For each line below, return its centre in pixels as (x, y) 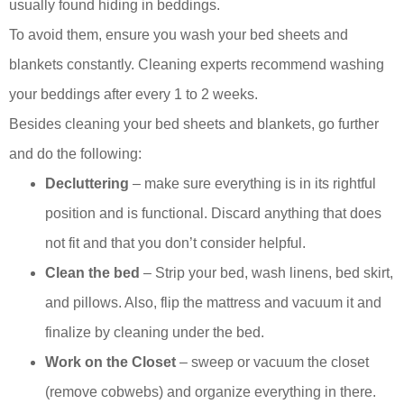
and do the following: (75, 154)
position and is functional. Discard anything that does (213, 214)
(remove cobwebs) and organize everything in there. (211, 392)
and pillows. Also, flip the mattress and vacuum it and (213, 303)
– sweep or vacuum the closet (272, 363)
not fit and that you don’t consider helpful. (175, 243)
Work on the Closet (110, 363)
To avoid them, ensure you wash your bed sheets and (179, 35)
